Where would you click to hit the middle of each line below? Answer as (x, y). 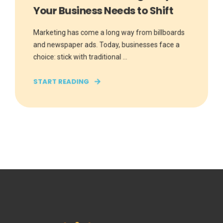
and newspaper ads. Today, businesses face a (106, 45)
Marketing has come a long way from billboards (109, 33)
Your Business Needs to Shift (103, 11)
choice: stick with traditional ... (80, 57)
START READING (61, 82)
